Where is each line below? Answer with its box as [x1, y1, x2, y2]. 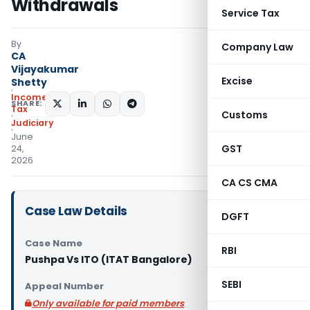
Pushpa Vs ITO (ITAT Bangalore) [25, 253, 192, 266]
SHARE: [11, 98, 42, 109]
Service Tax [221, 6, 280, 20]
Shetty [11, 75, 47, 89]
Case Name [25, 237, 82, 250]
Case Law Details [25, 203, 128, 219]
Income [11, 91, 47, 103]
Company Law [221, 40, 293, 54]
